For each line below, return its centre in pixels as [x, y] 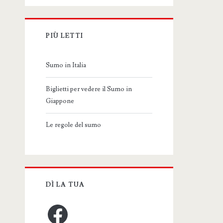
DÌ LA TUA [65, 185]
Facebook [59, 205]
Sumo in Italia [66, 65]
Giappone [60, 101]
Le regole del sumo [74, 125]
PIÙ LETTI [64, 36]
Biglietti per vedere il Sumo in [89, 89]
